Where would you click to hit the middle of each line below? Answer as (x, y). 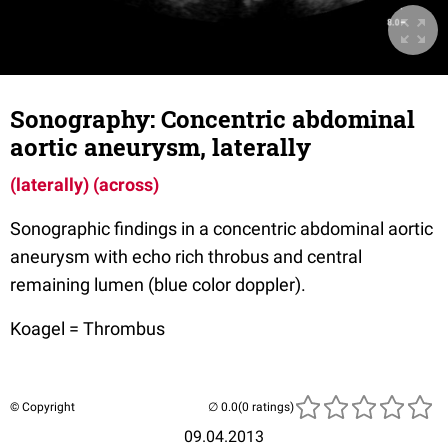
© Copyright (42, 407)
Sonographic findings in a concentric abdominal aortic (221, 228)
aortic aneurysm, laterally (160, 147)
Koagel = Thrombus (87, 328)
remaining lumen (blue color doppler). (158, 284)
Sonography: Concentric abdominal (212, 119)
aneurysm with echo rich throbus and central (186, 256)
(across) (126, 184)
